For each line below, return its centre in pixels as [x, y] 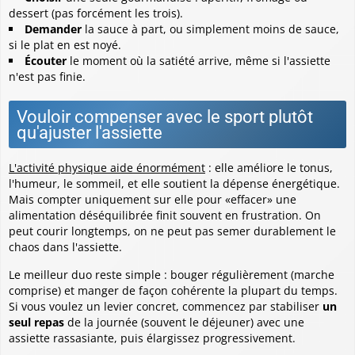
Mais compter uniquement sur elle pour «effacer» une [153, 199]
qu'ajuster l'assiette [90, 132]
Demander [53, 29]
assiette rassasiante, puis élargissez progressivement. [152, 338]
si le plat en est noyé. [65, 44]
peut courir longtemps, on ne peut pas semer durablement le [172, 231]
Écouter [46, 60]
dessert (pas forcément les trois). [96, 13]
